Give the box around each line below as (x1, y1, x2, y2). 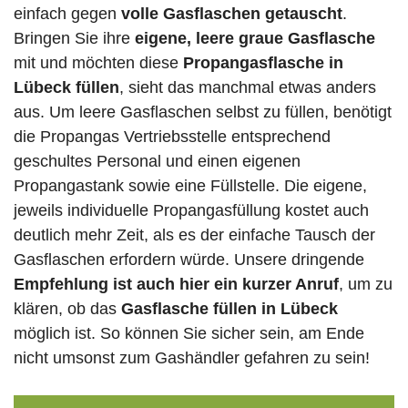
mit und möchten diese (14, 54, 183, 73)
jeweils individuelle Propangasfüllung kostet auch (14, 201, 369, 220)
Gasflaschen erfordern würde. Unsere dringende (14, 250, 364, 270)
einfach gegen (14, 5, 121, 24)
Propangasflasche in (183, 54, 343, 73)
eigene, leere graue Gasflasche (135, 29, 375, 48)
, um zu (339, 275, 393, 294)
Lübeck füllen (14, 78, 119, 97)
